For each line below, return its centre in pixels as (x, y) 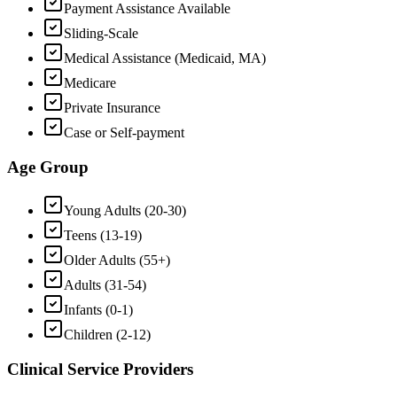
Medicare (90, 83)
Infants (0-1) (98, 309)
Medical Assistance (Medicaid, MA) (165, 58)
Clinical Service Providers (100, 369)
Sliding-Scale (101, 34)
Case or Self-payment (124, 133)
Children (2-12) (107, 334)
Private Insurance (112, 108)
